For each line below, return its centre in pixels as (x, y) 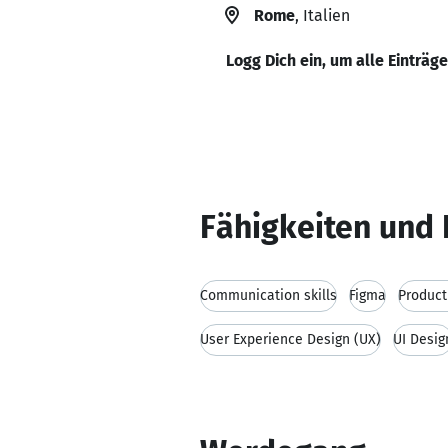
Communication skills (268, 295)
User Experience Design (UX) (290, 339)
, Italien (322, 15)
